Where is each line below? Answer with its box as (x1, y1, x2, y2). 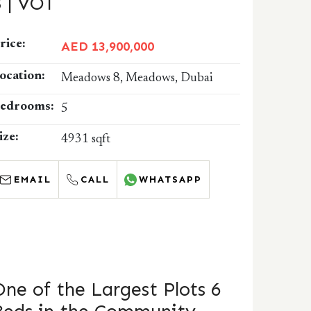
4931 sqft (61, 133, 111, 146)
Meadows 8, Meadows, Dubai (61, 72, 213, 85)
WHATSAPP (139, 174, 203, 185)
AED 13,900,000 (61, 39, 155, 54)
